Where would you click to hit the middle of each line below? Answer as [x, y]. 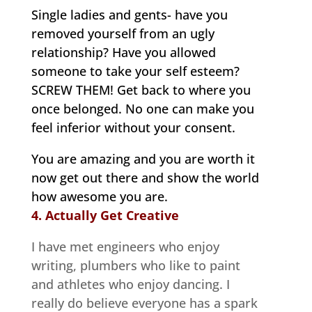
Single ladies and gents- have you [129, 14]
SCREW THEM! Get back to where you [141, 89]
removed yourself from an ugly [123, 33]
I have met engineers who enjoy [125, 246]
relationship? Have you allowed [123, 52]
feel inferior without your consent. [133, 127]
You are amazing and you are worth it [143, 158]
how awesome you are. [99, 196]
